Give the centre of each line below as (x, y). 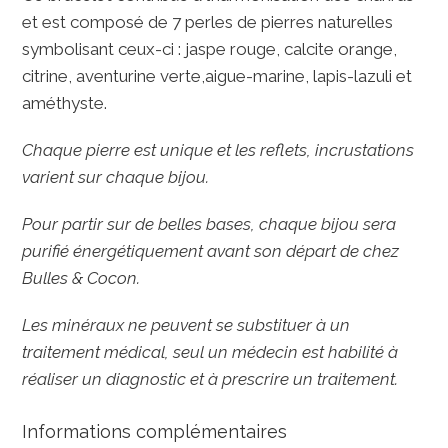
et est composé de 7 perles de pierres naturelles (208, 22)
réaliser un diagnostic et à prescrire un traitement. (210, 379)
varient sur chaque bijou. (116, 177)
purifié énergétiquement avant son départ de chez (211, 251)
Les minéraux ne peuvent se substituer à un (186, 325)
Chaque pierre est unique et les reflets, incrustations (218, 150)
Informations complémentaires (155, 431)
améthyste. (65, 103)
